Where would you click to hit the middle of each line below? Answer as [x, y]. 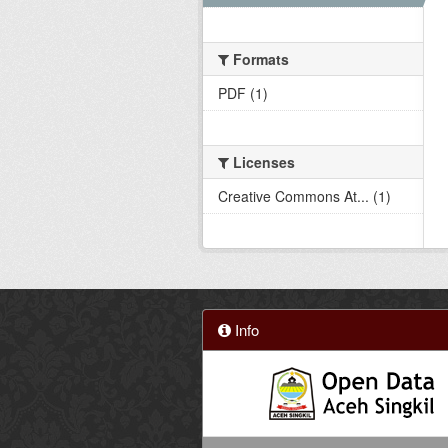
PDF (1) [243, 92]
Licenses [262, 161]
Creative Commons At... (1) [304, 195]
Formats [259, 58]
